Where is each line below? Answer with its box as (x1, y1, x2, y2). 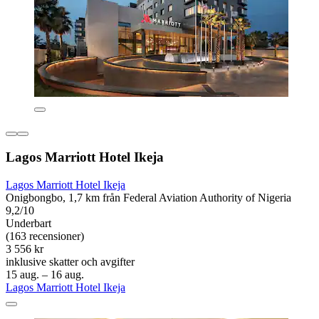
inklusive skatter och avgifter (6, 256, 135, 268)
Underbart (6, 217, 51, 230)
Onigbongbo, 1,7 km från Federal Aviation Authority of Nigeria (6, 192, 291, 204)
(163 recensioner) (6, 230, 84, 243)
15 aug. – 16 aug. (6, 268, 84, 281)
